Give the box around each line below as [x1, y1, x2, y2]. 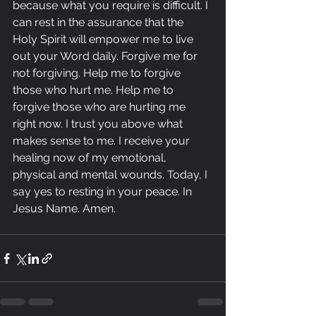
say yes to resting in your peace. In [13, 185, 195, 198]
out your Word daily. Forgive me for [13, 49, 200, 63]
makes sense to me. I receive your [13, 134, 193, 147]
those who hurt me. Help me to [13, 83, 176, 97]
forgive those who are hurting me [13, 100, 188, 114]
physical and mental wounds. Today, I [13, 168, 210, 181]
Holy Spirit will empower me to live [13, 32, 196, 46]
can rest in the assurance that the [13, 16, 186, 29]
